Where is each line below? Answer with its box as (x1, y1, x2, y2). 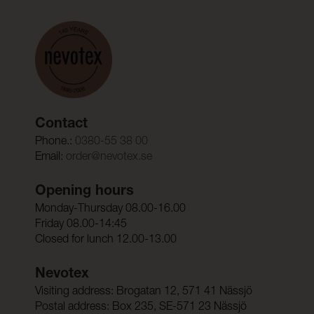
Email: (34, 152, 66, 164)
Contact (34, 118, 88, 132)
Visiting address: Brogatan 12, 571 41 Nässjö (34, 287, 252, 299)
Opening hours (34, 185, 134, 200)
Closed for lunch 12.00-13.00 (34, 235, 177, 247)
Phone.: (34, 137, 72, 149)
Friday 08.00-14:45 (34, 219, 127, 231)
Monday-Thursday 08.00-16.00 (34, 204, 186, 216)
